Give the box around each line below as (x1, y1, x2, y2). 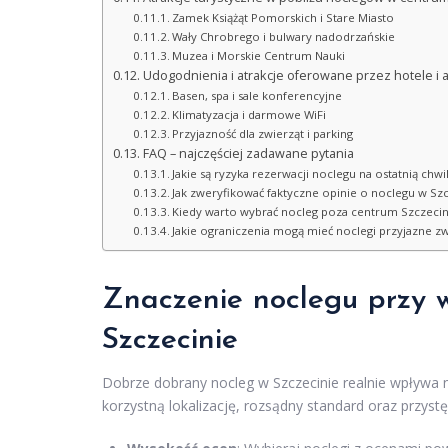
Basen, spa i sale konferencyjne (172, 88, 343, 104)
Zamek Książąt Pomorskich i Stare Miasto (172, 10, 395, 26)
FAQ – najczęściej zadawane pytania (142, 145, 354, 163)
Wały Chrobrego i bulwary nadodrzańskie (172, 29, 396, 45)
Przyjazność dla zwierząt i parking (172, 126, 354, 142)
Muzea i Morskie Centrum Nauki (172, 48, 346, 64)
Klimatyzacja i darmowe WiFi (172, 107, 327, 123)
